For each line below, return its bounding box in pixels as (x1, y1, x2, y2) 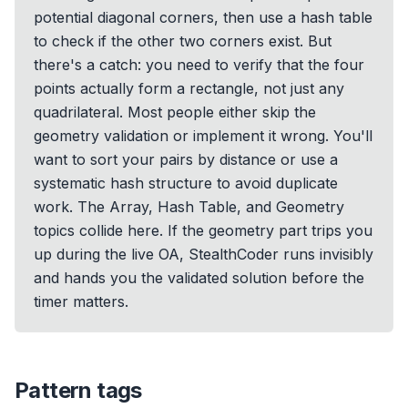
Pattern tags (15, 377, 142, 403)
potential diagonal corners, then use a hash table (34, 8, 372, 26)
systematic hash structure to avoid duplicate (34, 174, 338, 192)
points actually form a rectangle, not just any (34, 79, 344, 97)
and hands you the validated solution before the (34, 269, 364, 287)
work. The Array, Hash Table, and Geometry (34, 198, 344, 216)
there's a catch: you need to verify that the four (34, 56, 364, 74)
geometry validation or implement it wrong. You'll (34, 127, 372, 145)
